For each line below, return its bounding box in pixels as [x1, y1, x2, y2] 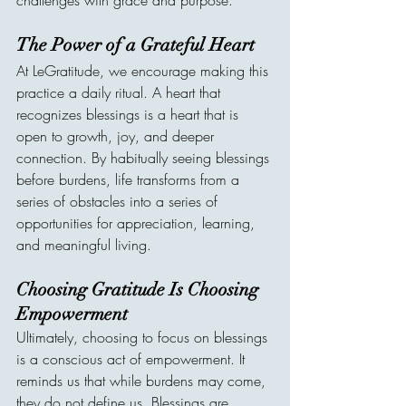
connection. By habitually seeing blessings [16, 148, 274, 168]
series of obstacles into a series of [16, 191, 222, 211]
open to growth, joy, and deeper [16, 126, 218, 146]
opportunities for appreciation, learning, [16, 213, 259, 233]
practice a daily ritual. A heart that [16, 82, 225, 102]
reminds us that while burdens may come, [16, 371, 270, 391]
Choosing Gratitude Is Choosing [16, 278, 263, 301]
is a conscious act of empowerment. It [16, 349, 249, 369]
